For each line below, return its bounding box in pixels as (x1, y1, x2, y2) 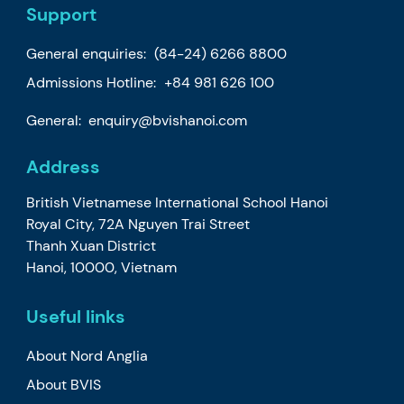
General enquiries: (26, 43, 151, 63)
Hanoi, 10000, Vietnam (26, 257, 178, 277)
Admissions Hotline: (26, 72, 161, 92)
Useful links (26, 304, 126, 328)
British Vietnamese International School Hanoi (26, 192, 329, 212)
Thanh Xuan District (26, 235, 157, 255)
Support (26, 2, 97, 26)
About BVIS (26, 374, 102, 394)
